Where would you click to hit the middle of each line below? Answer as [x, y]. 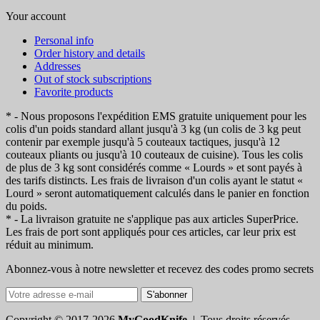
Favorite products [74, 92]
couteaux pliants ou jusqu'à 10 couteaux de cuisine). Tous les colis [154, 155]
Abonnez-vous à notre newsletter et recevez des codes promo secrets [160, 269]
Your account [36, 16]
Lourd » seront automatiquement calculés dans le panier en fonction [157, 194]
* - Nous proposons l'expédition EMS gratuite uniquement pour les [156, 116]
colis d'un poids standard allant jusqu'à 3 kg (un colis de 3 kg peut [153, 129]
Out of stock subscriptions [93, 79]
